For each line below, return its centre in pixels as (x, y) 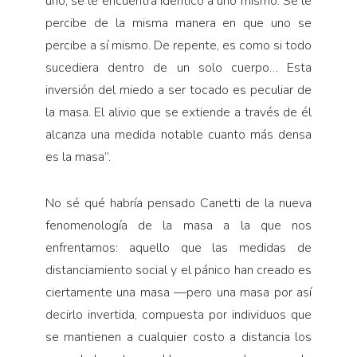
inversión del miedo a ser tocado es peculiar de (178, 90)
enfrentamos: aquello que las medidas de (178, 248)
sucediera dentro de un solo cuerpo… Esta (178, 68)
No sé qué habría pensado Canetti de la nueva (178, 204)
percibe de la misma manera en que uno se (178, 24)
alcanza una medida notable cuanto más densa (178, 135)
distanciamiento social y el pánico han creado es (178, 271)
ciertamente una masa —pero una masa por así (178, 293)
